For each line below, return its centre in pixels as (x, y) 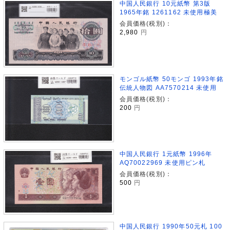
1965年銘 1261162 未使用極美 (168, 12)
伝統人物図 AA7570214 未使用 (168, 88)
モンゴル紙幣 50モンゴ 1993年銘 (171, 79)
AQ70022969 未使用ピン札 (162, 162)
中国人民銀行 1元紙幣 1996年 (166, 154)
